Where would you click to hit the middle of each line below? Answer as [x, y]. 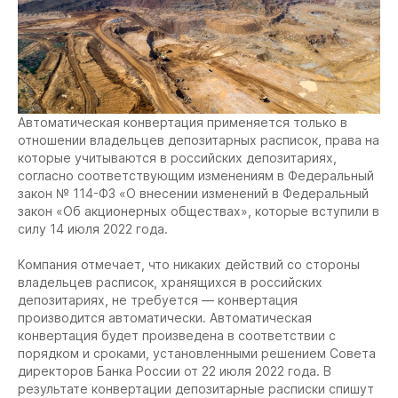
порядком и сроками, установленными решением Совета [197, 353]
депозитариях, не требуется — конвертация [158, 299]
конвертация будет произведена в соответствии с [177, 335]
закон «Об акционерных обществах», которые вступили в [199, 211]
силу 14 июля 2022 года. [93, 228]
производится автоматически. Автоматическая [165, 317]
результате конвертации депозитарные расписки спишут [196, 388]
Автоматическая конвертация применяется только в [183, 122]
